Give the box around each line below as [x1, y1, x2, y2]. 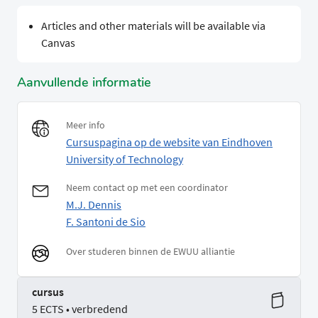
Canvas [40, 35, 75, 50]
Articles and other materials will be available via [40, 18, 265, 33]
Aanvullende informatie [17, 74, 151, 92]
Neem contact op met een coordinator [66, 181, 228, 194]
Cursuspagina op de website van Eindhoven [66, 135, 273, 150]
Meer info [66, 119, 105, 132]
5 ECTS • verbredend [32, 301, 128, 316]
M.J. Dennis [66, 197, 121, 212]
